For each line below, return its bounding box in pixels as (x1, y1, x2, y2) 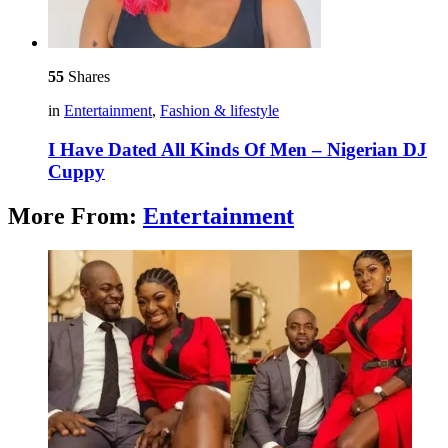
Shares (64, 68, 110, 86)
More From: (8, 202, 143, 229)
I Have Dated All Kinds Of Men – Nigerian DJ (48, 138, 427, 160)
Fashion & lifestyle (160, 102, 279, 120)
